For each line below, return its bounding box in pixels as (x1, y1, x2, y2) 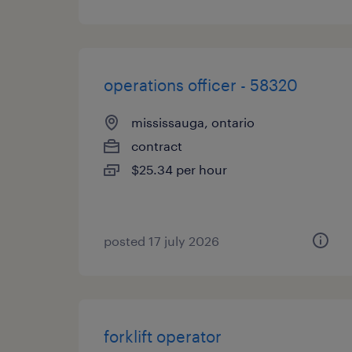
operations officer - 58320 (104, 75, 298, 94)
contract (131, 138, 182, 153)
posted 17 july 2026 (104, 233, 219, 248)
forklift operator (104, 327, 222, 346)
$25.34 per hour (131, 162, 227, 177)
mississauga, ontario (131, 115, 255, 130)
